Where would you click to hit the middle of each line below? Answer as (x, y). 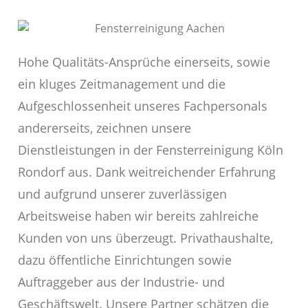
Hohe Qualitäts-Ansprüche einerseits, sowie (144, 62)
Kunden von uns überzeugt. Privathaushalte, (145, 238)
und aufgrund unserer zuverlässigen (122, 194)
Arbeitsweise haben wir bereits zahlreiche (138, 216)
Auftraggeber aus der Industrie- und (121, 282)
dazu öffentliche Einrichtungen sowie (125, 260)
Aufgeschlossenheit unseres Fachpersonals (143, 106)
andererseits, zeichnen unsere (104, 128)
